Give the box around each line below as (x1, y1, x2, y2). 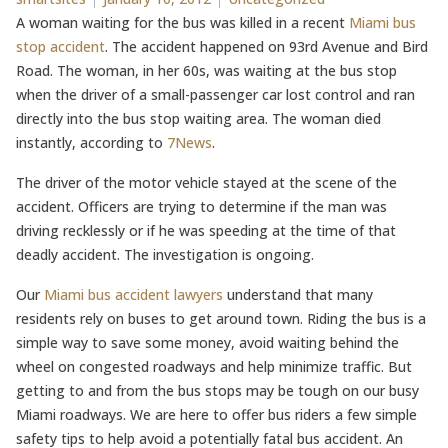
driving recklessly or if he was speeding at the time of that (16, 221, 396, 240)
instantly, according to (16, 133, 167, 152)
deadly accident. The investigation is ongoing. (16, 245, 314, 264)
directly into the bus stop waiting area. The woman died (16, 109, 381, 128)
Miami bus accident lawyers (44, 285, 223, 304)
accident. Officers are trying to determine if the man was (16, 197, 387, 216)
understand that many (223, 285, 373, 304)
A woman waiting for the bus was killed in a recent (16, 13, 349, 32)
